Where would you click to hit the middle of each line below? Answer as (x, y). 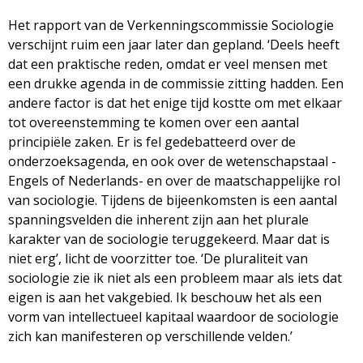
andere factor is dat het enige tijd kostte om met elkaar (175, 102)
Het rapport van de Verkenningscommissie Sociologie (171, 25)
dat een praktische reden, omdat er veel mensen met (168, 64)
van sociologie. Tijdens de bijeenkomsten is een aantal (173, 200)
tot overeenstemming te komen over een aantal (154, 122)
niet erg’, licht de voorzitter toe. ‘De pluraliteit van (158, 258)
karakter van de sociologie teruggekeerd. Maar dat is (169, 239)
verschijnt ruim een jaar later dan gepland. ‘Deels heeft (174, 44)
